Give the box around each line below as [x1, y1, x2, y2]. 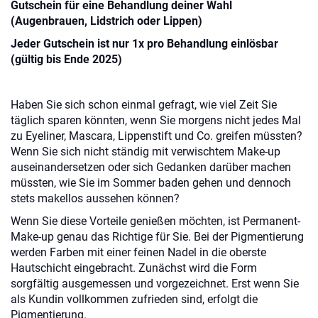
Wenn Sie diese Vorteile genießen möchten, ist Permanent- [11, 214, 300, 228]
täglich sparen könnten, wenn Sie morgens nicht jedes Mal [11, 114, 301, 127]
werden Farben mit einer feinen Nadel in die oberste [11, 246, 266, 259]
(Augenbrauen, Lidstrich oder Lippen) [11, 14, 202, 28]
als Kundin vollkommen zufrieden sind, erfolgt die [11, 292, 258, 306]
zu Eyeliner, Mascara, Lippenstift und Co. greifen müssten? [11, 129, 302, 143]
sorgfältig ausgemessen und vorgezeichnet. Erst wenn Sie [11, 277, 299, 290]
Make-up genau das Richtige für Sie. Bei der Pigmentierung [11, 230, 304, 243]
